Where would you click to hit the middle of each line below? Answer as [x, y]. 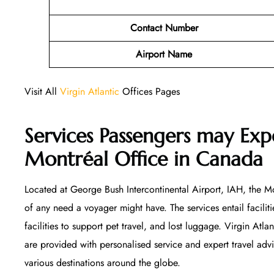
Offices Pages [150, 91]
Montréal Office [96, 159]
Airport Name [164, 54]
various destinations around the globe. [102, 263]
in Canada [215, 159]
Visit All [42, 91]
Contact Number [164, 28]
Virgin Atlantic [90, 91]
